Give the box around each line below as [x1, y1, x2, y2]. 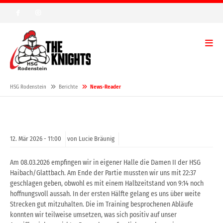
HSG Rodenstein [10, 84, 46, 91]
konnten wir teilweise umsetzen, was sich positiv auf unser [10, 211, 177, 220]
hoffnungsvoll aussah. [10, 190, 73, 199]
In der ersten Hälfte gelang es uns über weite [73, 190, 201, 199]
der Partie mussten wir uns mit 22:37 [94, 169, 196, 178]
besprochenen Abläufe [130, 200, 193, 209]
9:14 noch [178, 179, 204, 188]
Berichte [59, 84, 78, 91]
